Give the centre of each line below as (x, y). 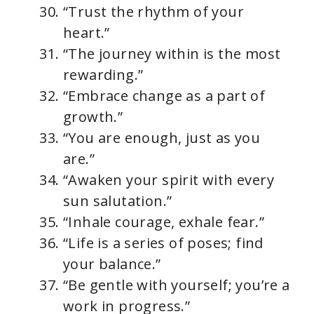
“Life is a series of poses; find (163, 243)
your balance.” (112, 264)
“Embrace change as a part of (164, 96)
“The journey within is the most (172, 54)
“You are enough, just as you (162, 138)
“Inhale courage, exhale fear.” (164, 222)
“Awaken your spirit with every (169, 180)
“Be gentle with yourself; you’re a (177, 285)
